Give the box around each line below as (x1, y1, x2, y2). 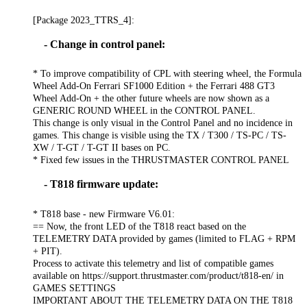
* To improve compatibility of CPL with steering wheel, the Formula (33, 68, 302, 79)
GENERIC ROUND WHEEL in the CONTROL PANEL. (33, 105, 256, 116)
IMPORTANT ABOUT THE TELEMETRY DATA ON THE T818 (33, 294, 293, 306)
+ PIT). (33, 245, 62, 256)
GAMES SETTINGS (33, 282, 116, 293)
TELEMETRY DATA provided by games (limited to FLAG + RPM (33, 232, 295, 244)
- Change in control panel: (44, 38, 165, 51)
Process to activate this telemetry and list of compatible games (33, 257, 273, 269)
